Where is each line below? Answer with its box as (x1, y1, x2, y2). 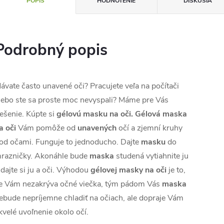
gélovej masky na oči (90, 164, 166, 176)
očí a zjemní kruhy (116, 122, 182, 134)
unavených (77, 122, 116, 134)
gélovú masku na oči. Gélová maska (56, 108, 187, 120)
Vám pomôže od (16, 122, 77, 134)
